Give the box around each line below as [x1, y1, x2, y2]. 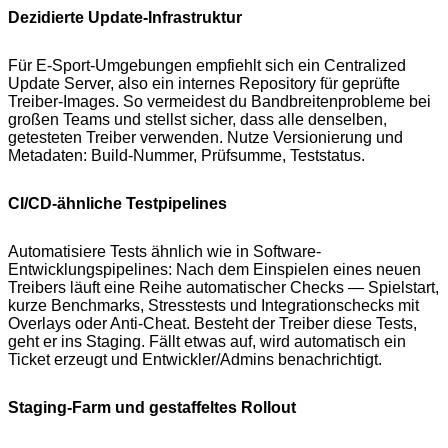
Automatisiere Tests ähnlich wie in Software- [8, 243, 321, 261]
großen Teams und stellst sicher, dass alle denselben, [8, 111, 387, 129]
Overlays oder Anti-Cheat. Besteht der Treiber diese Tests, [8, 315, 417, 333]
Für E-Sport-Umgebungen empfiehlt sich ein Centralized [8, 57, 406, 75]
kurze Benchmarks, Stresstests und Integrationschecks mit [8, 297, 419, 315]
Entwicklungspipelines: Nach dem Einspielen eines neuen [8, 261, 421, 279]
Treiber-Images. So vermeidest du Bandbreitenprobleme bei [8, 93, 431, 111]
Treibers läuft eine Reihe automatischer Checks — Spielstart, [8, 279, 439, 297]
